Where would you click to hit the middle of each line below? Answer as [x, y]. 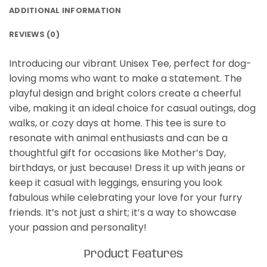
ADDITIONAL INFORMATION [65, 11]
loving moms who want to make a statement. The [125, 79]
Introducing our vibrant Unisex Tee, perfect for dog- [130, 64]
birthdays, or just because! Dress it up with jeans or [127, 168]
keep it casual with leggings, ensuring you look [116, 183]
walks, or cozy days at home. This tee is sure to [117, 123]
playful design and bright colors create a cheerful [125, 94]
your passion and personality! [78, 228]
